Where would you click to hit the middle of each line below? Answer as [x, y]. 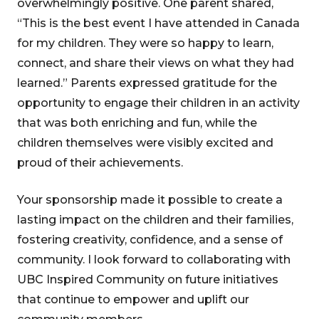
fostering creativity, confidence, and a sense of [150, 240]
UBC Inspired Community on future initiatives [148, 279]
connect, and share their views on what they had [156, 63]
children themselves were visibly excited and [145, 143]
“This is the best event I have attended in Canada [158, 23]
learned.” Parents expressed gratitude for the [147, 83]
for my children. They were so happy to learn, [145, 43]
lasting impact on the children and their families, [155, 220]
